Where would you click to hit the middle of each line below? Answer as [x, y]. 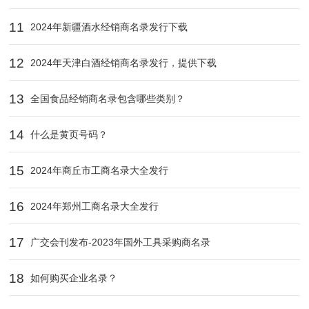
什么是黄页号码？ [68, 135]
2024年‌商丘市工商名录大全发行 [98, 171]
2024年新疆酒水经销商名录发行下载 [108, 27]
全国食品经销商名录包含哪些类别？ [107, 99]
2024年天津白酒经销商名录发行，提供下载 [122, 63]
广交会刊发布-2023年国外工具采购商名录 [119, 242]
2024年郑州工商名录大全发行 [93, 207]
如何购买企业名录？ [73, 278]
